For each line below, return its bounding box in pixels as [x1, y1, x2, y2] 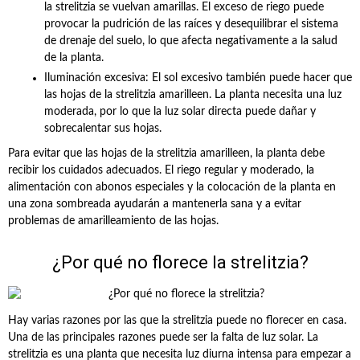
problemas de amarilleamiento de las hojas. [8, 215, 219, 227]
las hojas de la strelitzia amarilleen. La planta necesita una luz [44, 89, 342, 100]
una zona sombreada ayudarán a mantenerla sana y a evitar [8, 198, 301, 210]
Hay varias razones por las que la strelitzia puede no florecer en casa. [8, 315, 346, 326]
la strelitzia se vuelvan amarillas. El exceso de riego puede [44, 2, 324, 13]
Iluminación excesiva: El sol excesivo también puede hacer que [44, 72, 352, 84]
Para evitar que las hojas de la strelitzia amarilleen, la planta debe [8, 148, 325, 159]
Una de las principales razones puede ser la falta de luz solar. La [8, 332, 318, 343]
